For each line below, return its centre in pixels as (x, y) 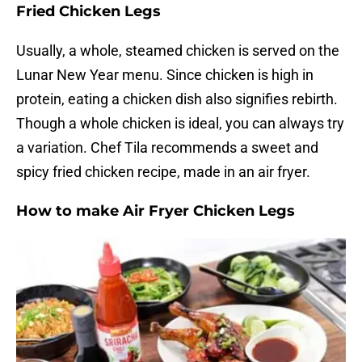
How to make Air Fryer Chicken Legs (156, 211)
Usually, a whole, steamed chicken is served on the (178, 51)
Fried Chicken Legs (88, 12)
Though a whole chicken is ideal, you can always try (180, 124)
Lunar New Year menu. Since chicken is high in (165, 75)
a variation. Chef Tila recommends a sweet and (167, 148)
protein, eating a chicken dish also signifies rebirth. (177, 99)
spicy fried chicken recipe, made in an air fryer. (163, 172)
